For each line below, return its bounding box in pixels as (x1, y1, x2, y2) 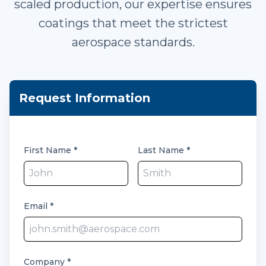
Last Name (138, 145, 186, 156)
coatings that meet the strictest (38, 16, 228, 30)
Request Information (19, 91, 150, 105)
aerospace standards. (71, 35, 195, 49)
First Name (24, 145, 74, 156)
